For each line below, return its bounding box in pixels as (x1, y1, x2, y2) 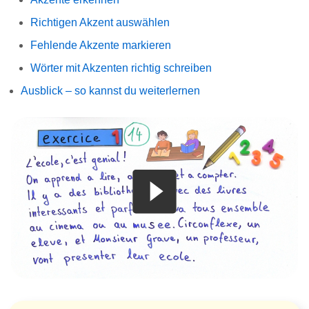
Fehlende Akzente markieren (30, 39, 171, 51)
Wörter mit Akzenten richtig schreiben (30, 61, 212, 74)
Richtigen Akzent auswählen (30, 16, 170, 28)
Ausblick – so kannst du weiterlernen (21, 84, 200, 97)
